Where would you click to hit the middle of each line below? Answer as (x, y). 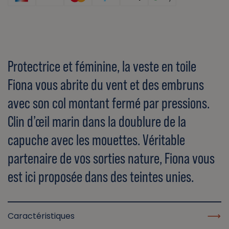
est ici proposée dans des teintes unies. (101, 177)
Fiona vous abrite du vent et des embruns (106, 85)
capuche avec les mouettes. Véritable (96, 140)
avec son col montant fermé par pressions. (109, 103)
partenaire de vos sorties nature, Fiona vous (111, 158)
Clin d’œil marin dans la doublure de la (97, 122)
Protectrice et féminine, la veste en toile (102, 66)
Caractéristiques (41, 216)
